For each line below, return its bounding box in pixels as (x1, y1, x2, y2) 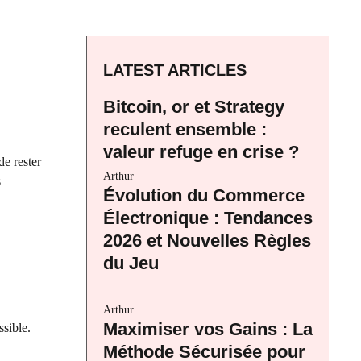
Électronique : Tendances (103, 208, 313, 229)
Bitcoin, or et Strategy (103, 97, 284, 118)
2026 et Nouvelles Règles (103, 230, 311, 251)
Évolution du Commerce (103, 185, 305, 206)
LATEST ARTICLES (103, 61, 247, 80)
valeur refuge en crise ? (103, 142, 299, 163)
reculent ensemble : (103, 119, 267, 140)
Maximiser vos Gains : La (103, 319, 313, 340)
